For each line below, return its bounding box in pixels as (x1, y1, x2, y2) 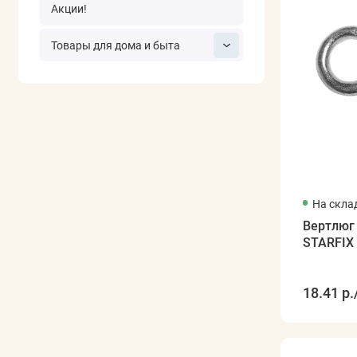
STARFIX (302, 234, 354, 250)
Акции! (50, 2, 87, 16)
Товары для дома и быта (50, 38, 180, 52)
